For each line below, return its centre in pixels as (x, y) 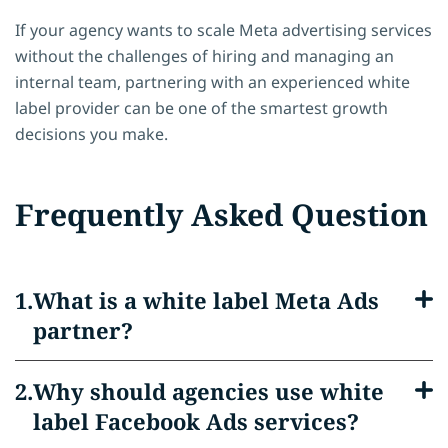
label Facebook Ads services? (196, 420)
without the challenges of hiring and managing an (204, 55)
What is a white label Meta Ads (206, 299)
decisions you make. (91, 133)
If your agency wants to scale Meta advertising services (223, 29)
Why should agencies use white (208, 390)
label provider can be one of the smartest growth (201, 107)
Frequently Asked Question (221, 214)
